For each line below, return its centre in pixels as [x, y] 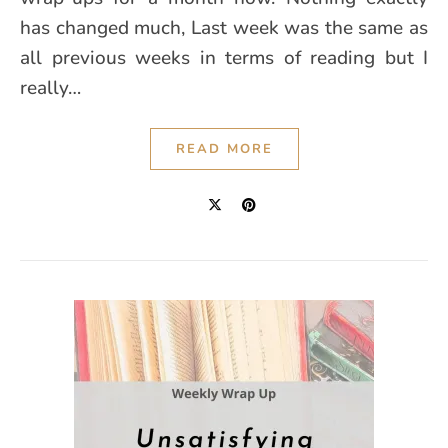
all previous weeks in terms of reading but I [224, 58]
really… [50, 88]
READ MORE [224, 149]
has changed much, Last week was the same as [224, 28]
